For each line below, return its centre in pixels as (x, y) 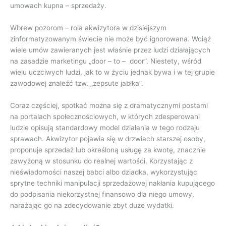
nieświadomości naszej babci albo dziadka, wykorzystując (104, 172)
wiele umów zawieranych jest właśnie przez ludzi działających (110, 50)
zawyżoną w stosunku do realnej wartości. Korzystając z (101, 161)
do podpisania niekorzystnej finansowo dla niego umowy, (102, 194)
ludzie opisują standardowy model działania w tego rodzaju (105, 127)
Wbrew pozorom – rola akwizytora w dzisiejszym (88, 27)
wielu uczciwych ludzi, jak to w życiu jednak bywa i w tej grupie (112, 72)
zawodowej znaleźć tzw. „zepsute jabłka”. (77, 83)
